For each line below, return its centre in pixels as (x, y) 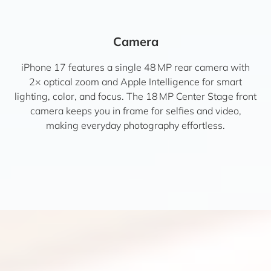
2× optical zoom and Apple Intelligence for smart (135, 81)
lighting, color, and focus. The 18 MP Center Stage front (135, 96)
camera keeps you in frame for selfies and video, (135, 110)
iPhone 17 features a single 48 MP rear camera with (135, 67)
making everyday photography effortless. (135, 125)
